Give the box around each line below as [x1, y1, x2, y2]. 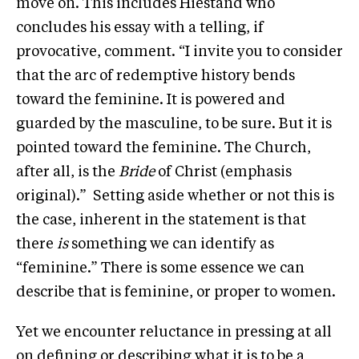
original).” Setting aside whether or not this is [16, 188, 334, 204]
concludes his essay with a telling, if [16, 20, 264, 35]
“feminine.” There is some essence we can [16, 260, 305, 276]
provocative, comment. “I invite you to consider [16, 44, 343, 59]
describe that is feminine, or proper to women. [16, 284, 336, 300]
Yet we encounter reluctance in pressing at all [16, 325, 332, 340]
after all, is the [16, 164, 119, 179]
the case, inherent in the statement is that [16, 212, 306, 228]
